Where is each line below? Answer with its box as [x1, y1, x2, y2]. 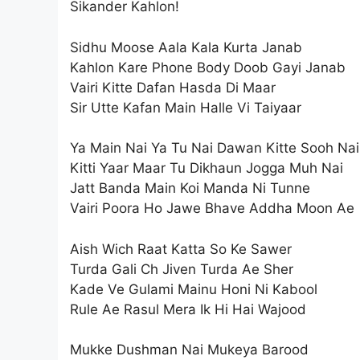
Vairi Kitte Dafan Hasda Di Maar [70, 79, 276, 96]
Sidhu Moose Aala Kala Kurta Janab [70, 39, 302, 55]
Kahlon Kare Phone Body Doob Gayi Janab [70, 59, 346, 76]
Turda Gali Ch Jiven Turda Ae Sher [70, 260, 293, 277]
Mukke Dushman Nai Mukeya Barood [70, 342, 309, 358]
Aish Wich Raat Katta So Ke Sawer [70, 240, 292, 257]
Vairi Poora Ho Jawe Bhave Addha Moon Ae [70, 200, 354, 217]
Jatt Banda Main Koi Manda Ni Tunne [70, 180, 310, 197]
